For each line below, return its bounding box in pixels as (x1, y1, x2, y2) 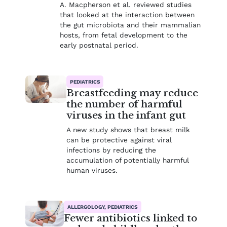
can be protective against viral (66, 135, 172, 144)
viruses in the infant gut (66, 109, 186, 122)
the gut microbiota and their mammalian (60, 21, 201, 29)
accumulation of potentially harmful (66, 156, 189, 164)
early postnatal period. (60, 41, 139, 50)
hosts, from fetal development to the (60, 31, 188, 40)
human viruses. (66, 166, 118, 174)
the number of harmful (66, 98, 182, 110)
